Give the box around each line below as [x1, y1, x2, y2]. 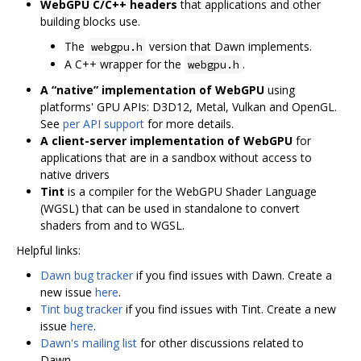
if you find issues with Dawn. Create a [133, 267, 332, 283]
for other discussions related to [137, 334, 304, 351]
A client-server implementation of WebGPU [40, 132, 293, 148]
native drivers [40, 166, 110, 182]
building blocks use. [40, 13, 140, 29]
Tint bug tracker [40, 301, 122, 317]
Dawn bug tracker [40, 267, 133, 283]
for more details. [144, 115, 234, 131]
